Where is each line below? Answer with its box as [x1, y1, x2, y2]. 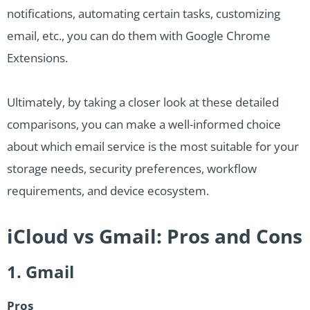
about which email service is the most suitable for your [7, 138, 299, 155]
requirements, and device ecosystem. [7, 183, 209, 199]
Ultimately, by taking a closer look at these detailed [7, 94, 279, 111]
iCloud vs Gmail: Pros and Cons [7, 223, 302, 250]
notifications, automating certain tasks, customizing [7, 6, 280, 22]
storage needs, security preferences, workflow [7, 161, 257, 177]
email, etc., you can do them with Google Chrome [7, 28, 271, 44]
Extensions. [7, 50, 68, 66]
